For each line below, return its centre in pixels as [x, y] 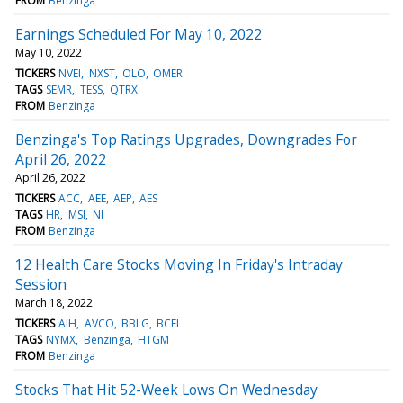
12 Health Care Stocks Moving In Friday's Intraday [179, 264]
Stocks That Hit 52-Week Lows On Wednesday [166, 389]
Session [41, 284]
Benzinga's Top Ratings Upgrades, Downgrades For [186, 139]
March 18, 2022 [54, 302]
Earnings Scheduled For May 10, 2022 [139, 34]
